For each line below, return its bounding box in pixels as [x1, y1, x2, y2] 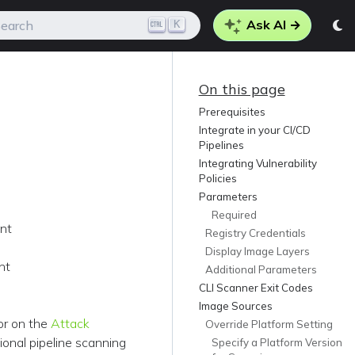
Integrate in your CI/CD [198, 124, 311, 137]
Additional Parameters [204, 263, 317, 277]
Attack [51, 315, 90, 331]
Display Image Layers [204, 245, 310, 258]
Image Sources [198, 300, 273, 313]
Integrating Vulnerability [198, 157, 317, 170]
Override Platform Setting [204, 318, 333, 331]
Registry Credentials [204, 227, 306, 240]
